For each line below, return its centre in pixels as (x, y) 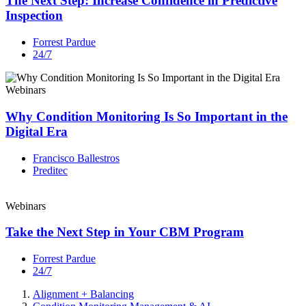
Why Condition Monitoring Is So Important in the (147, 116)
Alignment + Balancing (83, 294)
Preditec (50, 170)
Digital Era (37, 131)
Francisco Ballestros (76, 158)
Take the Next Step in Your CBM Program (125, 232)
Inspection (34, 16)
